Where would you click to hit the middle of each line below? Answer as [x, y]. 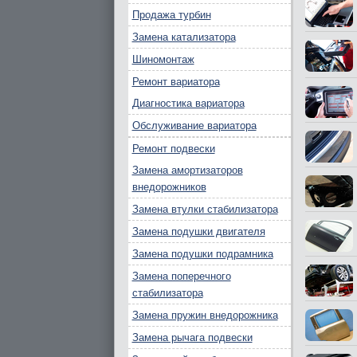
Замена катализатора [184, 37]
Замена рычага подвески [192, 337]
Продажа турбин [171, 15]
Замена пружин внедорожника [205, 315]
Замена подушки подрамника [202, 254]
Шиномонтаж [163, 59]
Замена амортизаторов [187, 170]
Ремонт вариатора [176, 82]
